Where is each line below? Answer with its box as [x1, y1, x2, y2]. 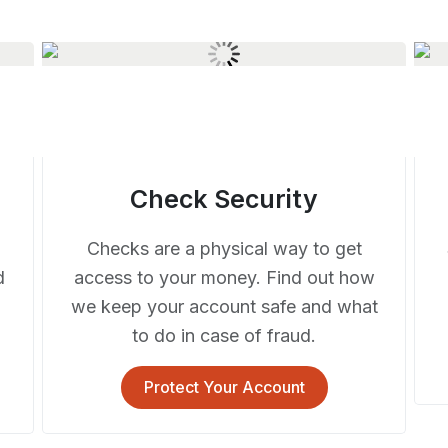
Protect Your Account [143, 376, 305, 397]
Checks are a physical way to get [86, 237, 362, 259]
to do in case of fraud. [132, 324, 316, 346]
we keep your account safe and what [70, 295, 378, 317]
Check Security [130, 183, 318, 214]
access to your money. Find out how [73, 266, 375, 288]
